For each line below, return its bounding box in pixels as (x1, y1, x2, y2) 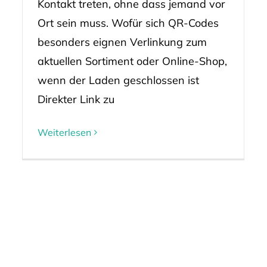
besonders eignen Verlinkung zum (37, 35, 207, 49)
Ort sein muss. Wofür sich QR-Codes (37, 15, 219, 30)
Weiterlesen (37, 126, 91, 138)
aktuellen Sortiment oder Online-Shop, (37, 54, 227, 68)
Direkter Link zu (37, 92, 114, 106)
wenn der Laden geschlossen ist (37, 73, 199, 87)
